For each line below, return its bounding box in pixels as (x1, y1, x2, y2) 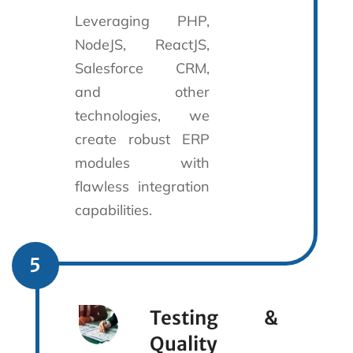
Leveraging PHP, (74, 11, 210, 30)
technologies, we (74, 106, 210, 124)
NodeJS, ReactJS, (74, 35, 210, 54)
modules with (74, 153, 210, 172)
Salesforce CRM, (74, 58, 210, 77)
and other (74, 82, 210, 101)
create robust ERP (74, 129, 210, 148)
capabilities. (74, 200, 152, 219)
